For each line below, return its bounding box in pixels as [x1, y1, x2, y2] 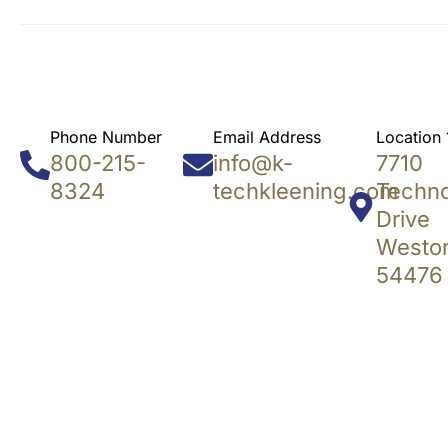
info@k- [213, 150, 293, 177]
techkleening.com [213, 178, 398, 205]
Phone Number [50, 127, 162, 148]
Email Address [213, 127, 321, 148]
